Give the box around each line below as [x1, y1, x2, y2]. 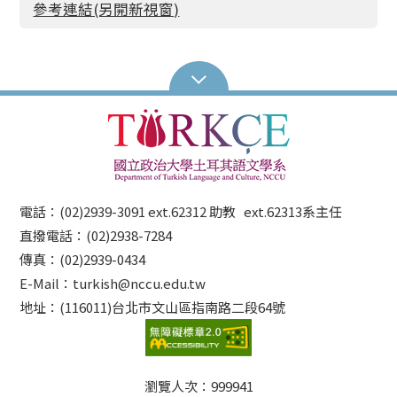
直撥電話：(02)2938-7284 [19, 226, 186, 245]
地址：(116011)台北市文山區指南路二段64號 [19, 298, 286, 316]
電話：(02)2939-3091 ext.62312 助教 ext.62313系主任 [19, 202, 343, 221]
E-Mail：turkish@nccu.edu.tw [19, 274, 206, 292]
